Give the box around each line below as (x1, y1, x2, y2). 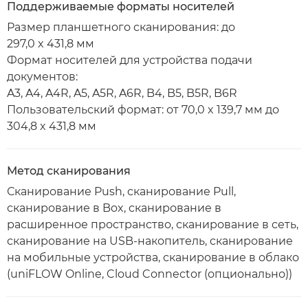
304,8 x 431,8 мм (7, 120, 96, 133)
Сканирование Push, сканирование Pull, (7, 185, 236, 198)
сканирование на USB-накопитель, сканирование (7, 234, 293, 247)
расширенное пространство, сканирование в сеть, (7, 218, 298, 231)
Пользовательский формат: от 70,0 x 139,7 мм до (7, 103, 279, 116)
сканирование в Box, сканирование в (7, 201, 221, 214)
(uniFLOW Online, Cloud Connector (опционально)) (7, 267, 292, 280)
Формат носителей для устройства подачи (7, 54, 252, 67)
